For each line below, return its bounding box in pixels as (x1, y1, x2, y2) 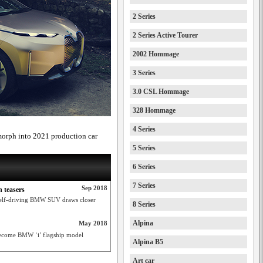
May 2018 (79, 220, 107, 227)
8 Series (133, 200, 156, 208)
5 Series (133, 144, 156, 152)
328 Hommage (133, 106, 176, 114)
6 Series (133, 163, 156, 171)
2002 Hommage (133, 50, 179, 58)
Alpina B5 (133, 238, 163, 246)
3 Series (133, 69, 156, 77)
